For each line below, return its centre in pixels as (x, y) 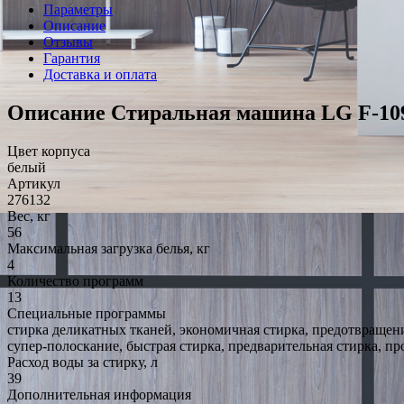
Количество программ (75, 280)
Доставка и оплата (100, 74)
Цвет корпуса (49, 151)
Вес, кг (29, 216)
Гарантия (72, 58)
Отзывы (68, 41)
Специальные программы (87, 313)
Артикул (34, 183)
